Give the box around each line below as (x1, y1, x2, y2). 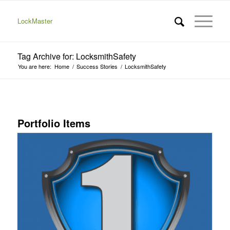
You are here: (17, 62, 51, 70)
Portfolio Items (17, 116, 90, 130)
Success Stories (76, 62, 118, 70)
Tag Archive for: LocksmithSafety (17, 50, 136, 62)
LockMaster (17, 16, 52, 26)
